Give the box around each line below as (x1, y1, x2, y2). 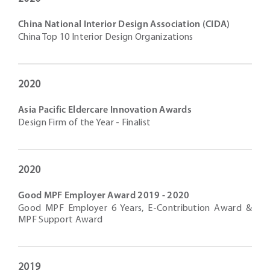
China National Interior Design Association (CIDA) (18, 20, 230, 30)
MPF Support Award (18, 215, 103, 225)
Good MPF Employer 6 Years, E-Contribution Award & (18, 204, 252, 213)
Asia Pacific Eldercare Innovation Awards (18, 105, 192, 115)
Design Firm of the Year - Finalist (18, 118, 151, 128)
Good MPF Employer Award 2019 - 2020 (18, 191, 190, 201)
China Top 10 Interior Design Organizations (18, 33, 193, 42)
